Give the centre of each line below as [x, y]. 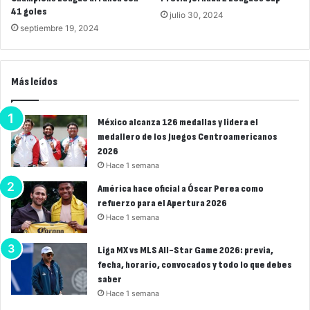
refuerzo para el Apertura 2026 [162, 203]
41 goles [29, 11]
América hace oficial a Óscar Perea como [181, 188]
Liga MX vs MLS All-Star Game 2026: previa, [185, 250]
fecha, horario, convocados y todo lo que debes [195, 264]
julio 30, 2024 [197, 15]
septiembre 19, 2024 [60, 28]
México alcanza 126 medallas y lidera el [178, 122]
